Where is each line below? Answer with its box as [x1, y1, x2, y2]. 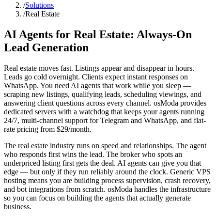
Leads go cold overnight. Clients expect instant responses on [4, 72, 188, 81]
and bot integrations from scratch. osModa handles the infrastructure [4, 185, 211, 193]
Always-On [137, 28, 192, 41]
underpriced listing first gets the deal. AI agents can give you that [4, 158, 201, 167]
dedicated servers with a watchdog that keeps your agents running [4, 107, 204, 116]
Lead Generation [4, 41, 89, 54]
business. [4, 202, 31, 211]
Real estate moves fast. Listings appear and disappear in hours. [4, 63, 194, 72]
